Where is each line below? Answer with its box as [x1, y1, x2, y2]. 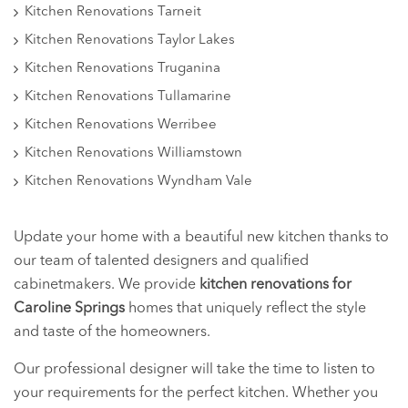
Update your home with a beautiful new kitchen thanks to [14, 229, 389, 245]
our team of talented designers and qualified [14, 253, 309, 269]
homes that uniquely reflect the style [125, 301, 366, 316]
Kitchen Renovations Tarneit [25, 5, 201, 19]
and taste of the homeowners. [14, 324, 210, 340]
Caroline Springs [14, 301, 125, 316]
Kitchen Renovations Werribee [25, 117, 217, 132]
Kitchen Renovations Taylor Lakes [25, 33, 235, 47]
